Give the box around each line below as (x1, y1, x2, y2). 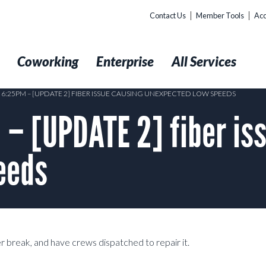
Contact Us (150, 11, 186, 20)
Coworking (17, 53, 78, 69)
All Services (172, 53, 236, 69)
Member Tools (196, 11, 244, 20)
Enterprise (96, 53, 154, 69)
